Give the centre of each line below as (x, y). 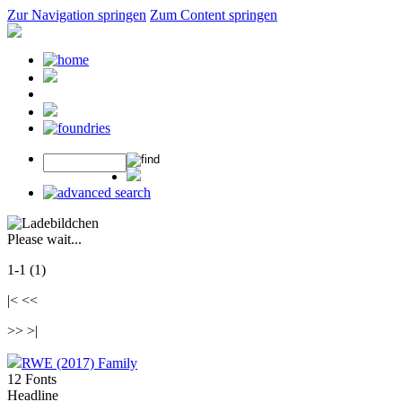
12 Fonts (32, 379)
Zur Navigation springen (77, 15)
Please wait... (44, 239)
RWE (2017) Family (79, 363)
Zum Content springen (214, 15)
